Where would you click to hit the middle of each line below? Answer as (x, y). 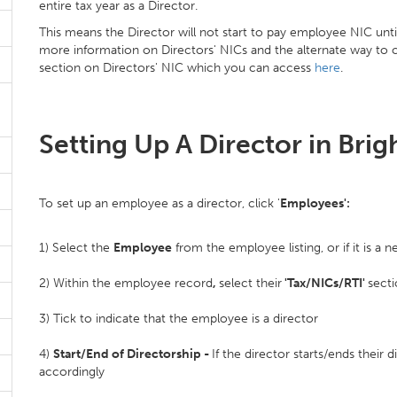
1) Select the (76, 248)
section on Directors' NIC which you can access (177, 68)
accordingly (72, 372)
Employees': (315, 203)
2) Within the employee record (126, 283)
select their (250, 283)
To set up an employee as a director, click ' (160, 203)
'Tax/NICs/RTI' (325, 283)
